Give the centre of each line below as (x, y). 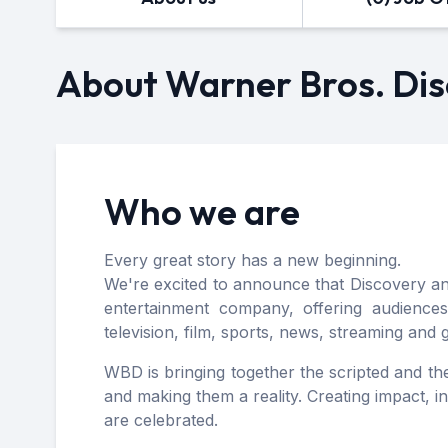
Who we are (202, 211)
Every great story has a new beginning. (252, 260)
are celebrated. (161, 420)
